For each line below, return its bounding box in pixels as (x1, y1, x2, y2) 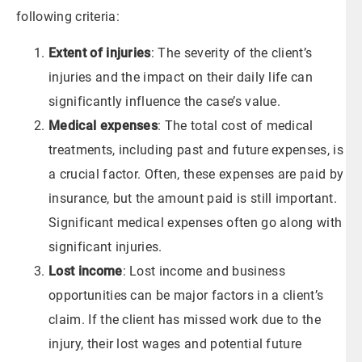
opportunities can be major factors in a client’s (48, 287, 324, 303)
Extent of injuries (48, 44, 151, 61)
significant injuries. (48, 238, 162, 255)
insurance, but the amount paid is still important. (48, 190, 338, 206)
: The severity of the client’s (150, 44, 313, 61)
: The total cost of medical (158, 117, 314, 133)
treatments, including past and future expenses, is (48, 141, 344, 158)
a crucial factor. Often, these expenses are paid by (48, 166, 344, 182)
